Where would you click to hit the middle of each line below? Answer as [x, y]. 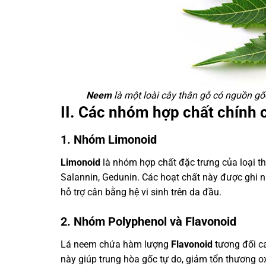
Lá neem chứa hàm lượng [116, 244]
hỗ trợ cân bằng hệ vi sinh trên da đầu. [141, 192]
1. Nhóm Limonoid [109, 139]
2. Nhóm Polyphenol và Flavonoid [148, 221]
